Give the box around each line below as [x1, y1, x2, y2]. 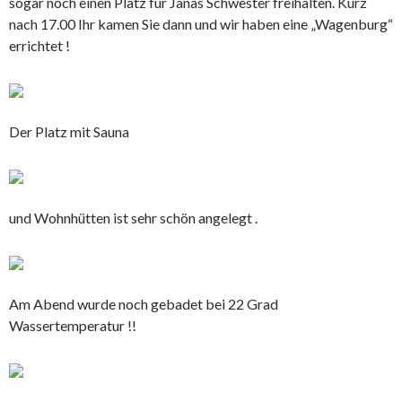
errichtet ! [9, 36, 70, 54]
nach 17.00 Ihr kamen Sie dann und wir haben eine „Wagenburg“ [9, 14, 393, 32]
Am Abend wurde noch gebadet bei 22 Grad [9, 294, 278, 312]
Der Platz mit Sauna [9, 122, 129, 140]
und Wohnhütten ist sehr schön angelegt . [9, 208, 258, 226]
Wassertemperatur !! [9, 316, 136, 334]
